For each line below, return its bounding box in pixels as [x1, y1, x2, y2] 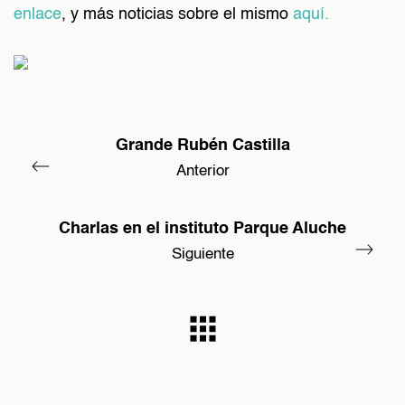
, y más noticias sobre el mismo [61, 6, 293, 23]
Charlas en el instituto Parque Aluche [59, 220, 346, 237]
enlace [14, 6, 61, 23]
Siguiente [171, 246, 234, 262]
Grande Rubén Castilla [115, 137, 290, 154]
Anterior [175, 163, 230, 179]
